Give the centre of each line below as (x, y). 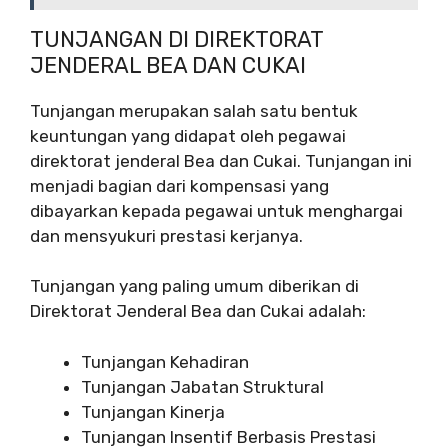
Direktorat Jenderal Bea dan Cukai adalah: (198, 311)
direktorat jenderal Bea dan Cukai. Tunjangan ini (221, 160)
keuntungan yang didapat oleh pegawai (188, 135)
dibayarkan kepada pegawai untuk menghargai (216, 210)
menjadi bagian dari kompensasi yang (179, 185)
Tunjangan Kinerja (153, 411)
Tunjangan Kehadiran (165, 361)
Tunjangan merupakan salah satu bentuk (194, 110)
